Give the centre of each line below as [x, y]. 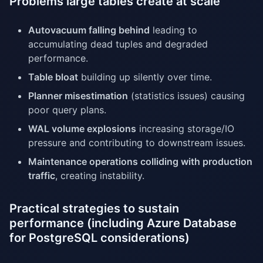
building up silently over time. [145, 77]
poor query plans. [67, 110]
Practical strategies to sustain [94, 209]
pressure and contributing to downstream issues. [137, 143]
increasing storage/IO [185, 129]
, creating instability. [100, 176]
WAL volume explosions [82, 129]
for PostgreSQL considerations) [100, 238]
